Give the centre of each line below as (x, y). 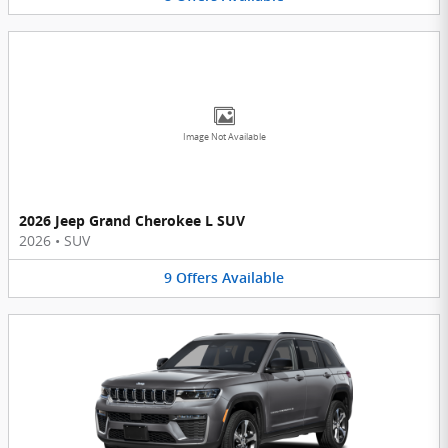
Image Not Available (224, 137)
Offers (197, 278)
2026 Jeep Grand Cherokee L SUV (132, 221)
